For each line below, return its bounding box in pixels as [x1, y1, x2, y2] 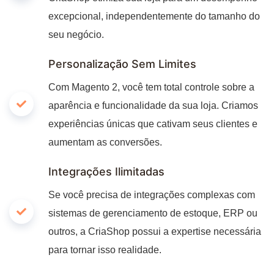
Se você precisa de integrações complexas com [48, 189, 255, 200]
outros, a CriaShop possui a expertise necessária [48, 226, 261, 237]
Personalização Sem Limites [48, 57, 196, 70]
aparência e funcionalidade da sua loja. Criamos [48, 100, 258, 111]
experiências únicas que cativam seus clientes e [48, 118, 257, 129]
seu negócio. [48, 29, 104, 40]
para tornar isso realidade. [48, 244, 161, 255]
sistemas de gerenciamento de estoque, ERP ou [48, 207, 257, 218]
